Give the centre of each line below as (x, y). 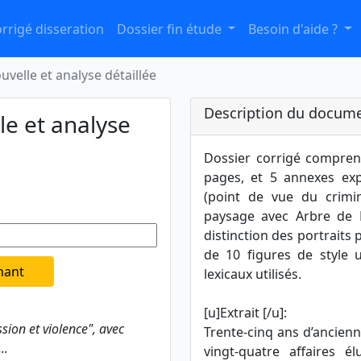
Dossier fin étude (170, 29)
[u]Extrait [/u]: (245, 313)
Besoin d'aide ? (295, 29)
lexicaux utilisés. (253, 274)
